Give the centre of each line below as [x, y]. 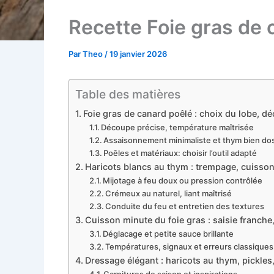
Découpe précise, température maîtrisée [178, 128]
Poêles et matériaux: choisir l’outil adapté [180, 153]
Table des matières [128, 94]
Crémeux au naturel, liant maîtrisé [169, 194]
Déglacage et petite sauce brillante [168, 234]
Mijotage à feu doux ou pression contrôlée [183, 181]
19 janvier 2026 [138, 54]
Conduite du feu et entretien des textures [185, 206]
